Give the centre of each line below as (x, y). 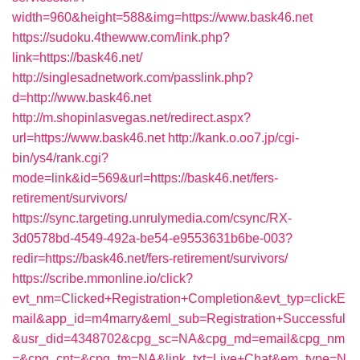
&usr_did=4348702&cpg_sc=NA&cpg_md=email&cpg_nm (178, 339)
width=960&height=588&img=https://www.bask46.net (162, 17)
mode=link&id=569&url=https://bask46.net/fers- (145, 178)
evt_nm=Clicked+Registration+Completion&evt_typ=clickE (179, 299)
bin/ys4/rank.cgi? (60, 158)
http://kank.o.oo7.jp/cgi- (233, 138)
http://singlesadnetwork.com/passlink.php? (133, 78)
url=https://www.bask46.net (88, 138)
